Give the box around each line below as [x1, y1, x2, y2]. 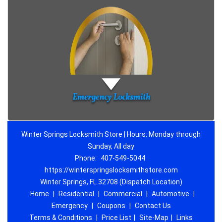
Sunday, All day [88, 142, 134, 150]
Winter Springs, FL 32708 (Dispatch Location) [40, 178, 182, 186]
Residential [58, 190, 94, 198]
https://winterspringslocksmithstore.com [44, 166, 178, 174]
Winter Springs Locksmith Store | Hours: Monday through [21, 130, 201, 138]
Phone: [74, 154, 98, 162]
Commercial [103, 190, 142, 198]
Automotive [151, 190, 189, 198]
